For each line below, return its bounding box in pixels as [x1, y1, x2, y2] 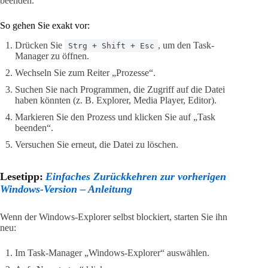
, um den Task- [158, 39, 214, 50]
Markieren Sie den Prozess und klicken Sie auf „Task [15, 111, 215, 122]
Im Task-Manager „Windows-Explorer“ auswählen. [15, 247, 209, 258]
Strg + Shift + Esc [68, 41, 154, 50]
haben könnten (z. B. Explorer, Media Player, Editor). [15, 95, 217, 105]
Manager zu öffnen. [15, 50, 89, 61]
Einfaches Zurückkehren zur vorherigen [45, 170, 226, 182]
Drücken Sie [15, 39, 65, 50]
